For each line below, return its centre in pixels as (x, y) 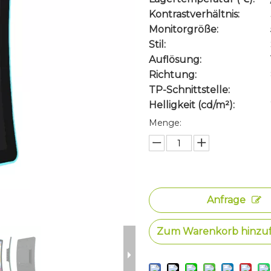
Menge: (165, 123)
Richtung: (173, 75)
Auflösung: (175, 60)
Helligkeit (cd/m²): (192, 105)
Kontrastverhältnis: (194, 14)
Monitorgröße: (184, 29)
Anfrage (227, 200)
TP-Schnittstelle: (190, 90)
